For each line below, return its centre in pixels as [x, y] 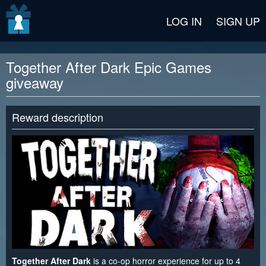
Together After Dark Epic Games [109, 67]
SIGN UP [238, 21]
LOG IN [184, 21]
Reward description [58, 117]
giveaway [35, 82]
